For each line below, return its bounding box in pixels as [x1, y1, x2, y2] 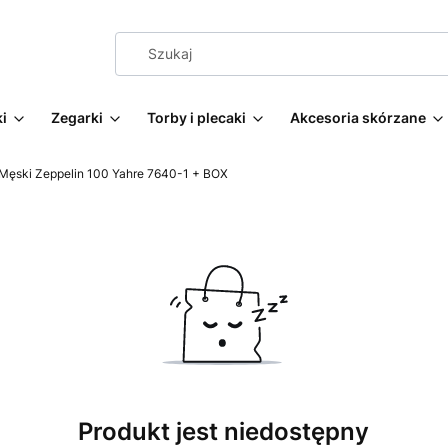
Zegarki [51, 109, 103, 126]
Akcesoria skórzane [290, 109, 426, 126]
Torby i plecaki [147, 109, 246, 126]
